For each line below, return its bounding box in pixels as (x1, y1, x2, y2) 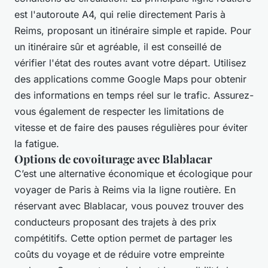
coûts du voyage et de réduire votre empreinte (14, 248, 224, 260)
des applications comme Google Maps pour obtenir (14, 72, 246, 85)
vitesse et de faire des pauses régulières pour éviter (14, 121, 248, 133)
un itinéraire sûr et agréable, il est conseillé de (14, 40, 221, 53)
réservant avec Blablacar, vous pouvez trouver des (14, 199, 243, 212)
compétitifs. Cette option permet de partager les (14, 232, 232, 244)
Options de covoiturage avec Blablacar (14, 151, 215, 166)
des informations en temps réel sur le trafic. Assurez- (14, 89, 254, 101)
